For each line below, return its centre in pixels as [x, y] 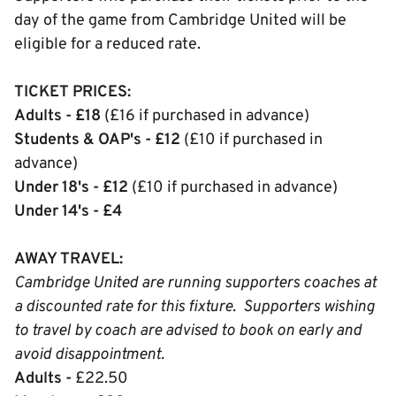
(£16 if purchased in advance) [205, 116]
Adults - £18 [57, 116]
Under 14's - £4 [68, 212]
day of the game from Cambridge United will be [180, 21]
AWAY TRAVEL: [69, 259]
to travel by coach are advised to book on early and [188, 331]
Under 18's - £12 [71, 188]
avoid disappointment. [89, 355]
